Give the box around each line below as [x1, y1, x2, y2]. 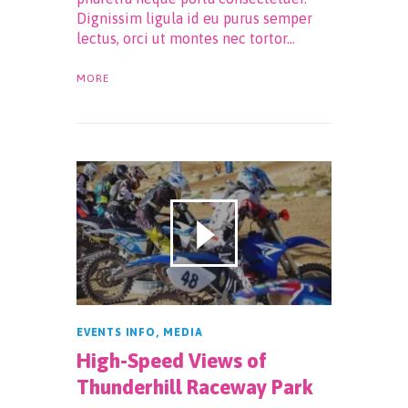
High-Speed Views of [76, 349, 267, 373]
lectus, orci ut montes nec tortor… [76, 30, 295, 47]
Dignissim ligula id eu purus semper [76, 10, 312, 27]
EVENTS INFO [76, 326, 156, 340]
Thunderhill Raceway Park [76, 375, 313, 400]
